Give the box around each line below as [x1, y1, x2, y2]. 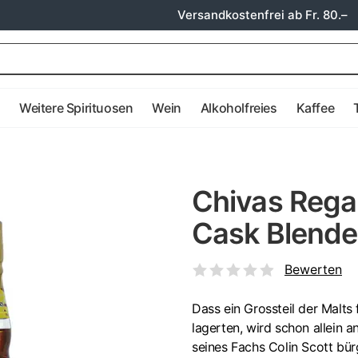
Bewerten [284, 261, 342, 278]
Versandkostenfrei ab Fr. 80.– [177, 7, 348, 22]
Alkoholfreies [200, 100, 277, 116]
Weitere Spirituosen [19, 100, 133, 116]
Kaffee [296, 100, 335, 116]
